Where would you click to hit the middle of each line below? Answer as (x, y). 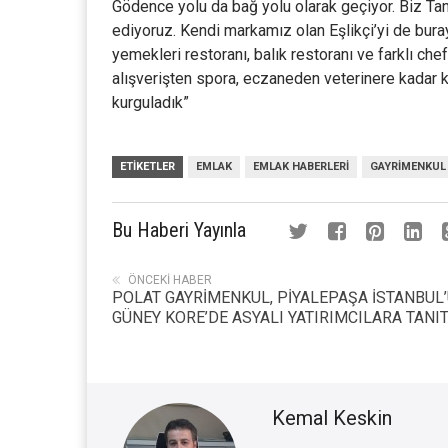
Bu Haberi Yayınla (179, 230)
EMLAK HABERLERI (301, 166)
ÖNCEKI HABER (170, 280)
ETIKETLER (147, 166)
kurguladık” (150, 102)
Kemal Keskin (332, 418)
